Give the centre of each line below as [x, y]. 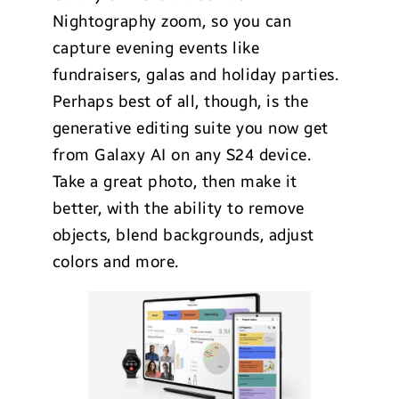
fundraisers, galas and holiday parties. [195, 75]
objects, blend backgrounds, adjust [183, 236]
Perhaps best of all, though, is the [180, 102]
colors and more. [115, 262]
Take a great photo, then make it [175, 182]
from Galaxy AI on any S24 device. [182, 155]
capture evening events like [156, 49]
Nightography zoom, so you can [172, 22]
